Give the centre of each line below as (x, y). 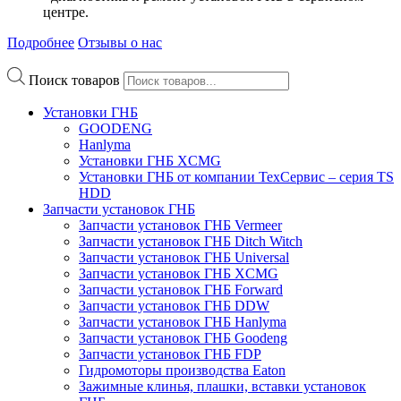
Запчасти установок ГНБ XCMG (179, 274)
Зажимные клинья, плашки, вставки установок (222, 387)
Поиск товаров (74, 81)
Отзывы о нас (120, 43)
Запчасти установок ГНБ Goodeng (183, 338)
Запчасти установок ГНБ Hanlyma (183, 322)
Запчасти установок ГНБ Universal (184, 258)
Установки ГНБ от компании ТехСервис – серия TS (236, 177)
